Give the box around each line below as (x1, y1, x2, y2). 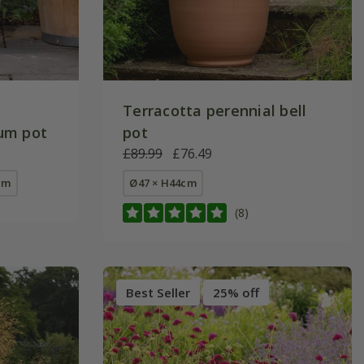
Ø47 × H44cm (129, 175, 197, 190)
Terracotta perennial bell (123, 100, 307, 120)
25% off (213, 284, 259, 301)
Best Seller (126, 284, 190, 301)
